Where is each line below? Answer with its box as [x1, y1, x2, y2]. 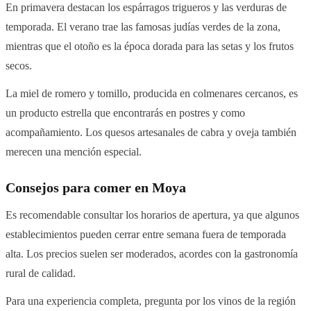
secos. [6, 59, 32, 73]
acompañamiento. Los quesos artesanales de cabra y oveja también [6, 126, 296, 140]
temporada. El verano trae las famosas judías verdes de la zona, [6, 20, 280, 34]
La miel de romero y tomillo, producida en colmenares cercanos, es [6, 87, 298, 101]
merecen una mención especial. [6, 145, 142, 159]
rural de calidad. [6, 267, 76, 280]
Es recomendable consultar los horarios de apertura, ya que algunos [6, 208, 299, 222]
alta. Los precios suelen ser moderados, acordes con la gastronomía [6, 247, 298, 261]
